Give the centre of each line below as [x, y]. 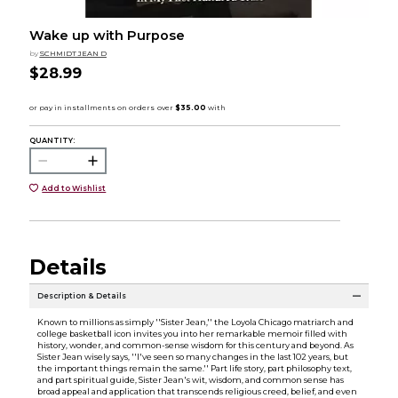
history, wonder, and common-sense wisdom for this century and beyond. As [195, 345]
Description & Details [81, 296]
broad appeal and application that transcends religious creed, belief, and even [197, 391]
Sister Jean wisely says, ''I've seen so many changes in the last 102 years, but [192, 356]
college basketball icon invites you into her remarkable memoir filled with [192, 333]
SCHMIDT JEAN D [73, 53]
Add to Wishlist [74, 188]
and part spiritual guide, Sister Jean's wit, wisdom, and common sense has [190, 379]
